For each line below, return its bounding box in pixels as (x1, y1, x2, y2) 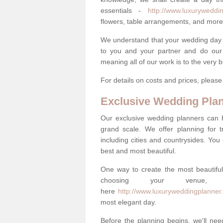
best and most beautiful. (101, 146, 176, 155)
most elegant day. (101, 198, 156, 206)
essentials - (101, 6, 148, 14)
